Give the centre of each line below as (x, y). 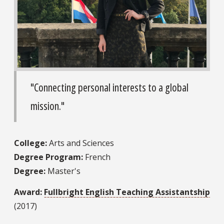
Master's (63, 171)
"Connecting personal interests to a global (109, 87)
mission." (47, 105)
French (97, 157)
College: (30, 143)
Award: (28, 192)
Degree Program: (48, 157)
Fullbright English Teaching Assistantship (127, 192)
